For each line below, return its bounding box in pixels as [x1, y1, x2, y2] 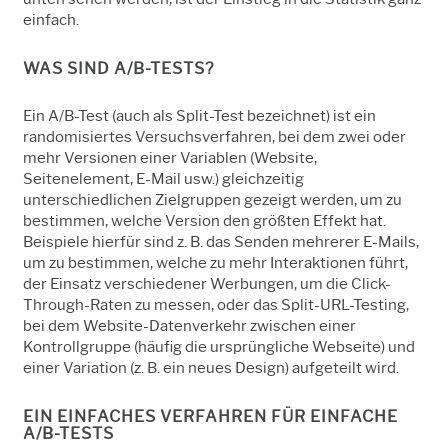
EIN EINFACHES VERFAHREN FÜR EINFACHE [23, 406, 398, 426]
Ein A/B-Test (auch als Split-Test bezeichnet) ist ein [23, 106, 376, 125]
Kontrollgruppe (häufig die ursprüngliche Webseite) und [23, 337, 415, 356]
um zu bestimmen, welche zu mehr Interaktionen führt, [23, 253, 408, 272]
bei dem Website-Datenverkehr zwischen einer [23, 316, 356, 335]
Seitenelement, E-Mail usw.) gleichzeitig [23, 169, 304, 188]
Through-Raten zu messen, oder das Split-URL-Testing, [23, 295, 409, 314]
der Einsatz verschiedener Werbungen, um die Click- [23, 274, 391, 293]
